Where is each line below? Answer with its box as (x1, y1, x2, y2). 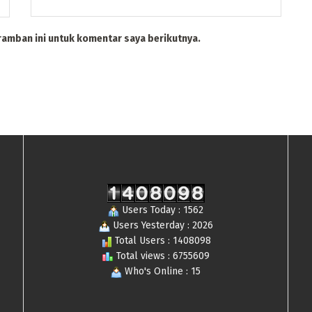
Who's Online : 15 (122, 265, 201, 278)
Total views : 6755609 (113, 250, 210, 263)
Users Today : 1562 (119, 204, 203, 217)
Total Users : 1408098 (111, 235, 211, 247)
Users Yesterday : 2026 (109, 219, 213, 232)
